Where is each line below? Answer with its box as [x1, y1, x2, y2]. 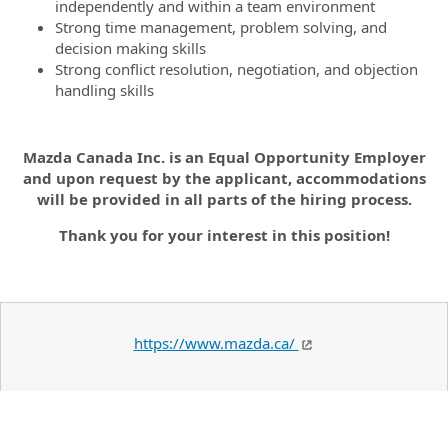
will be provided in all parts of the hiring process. [36, 189, 412, 209]
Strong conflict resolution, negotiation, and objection [55, 58, 418, 79]
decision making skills [55, 37, 206, 58]
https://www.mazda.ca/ [133, 333, 299, 353]
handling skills [55, 79, 154, 100]
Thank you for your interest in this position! [58, 225, 390, 245]
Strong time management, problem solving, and [55, 16, 387, 37]
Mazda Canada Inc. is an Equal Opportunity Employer [22, 147, 426, 167]
